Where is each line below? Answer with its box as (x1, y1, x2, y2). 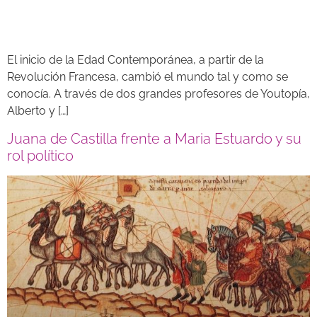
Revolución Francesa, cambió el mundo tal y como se (7, 70, 288, 84)
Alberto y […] (7, 104, 69, 118)
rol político (7, 146, 74, 164)
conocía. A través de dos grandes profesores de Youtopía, (7, 87, 310, 101)
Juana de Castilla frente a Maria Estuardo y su (7, 129, 301, 147)
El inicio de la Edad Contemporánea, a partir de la (7, 53, 264, 67)
